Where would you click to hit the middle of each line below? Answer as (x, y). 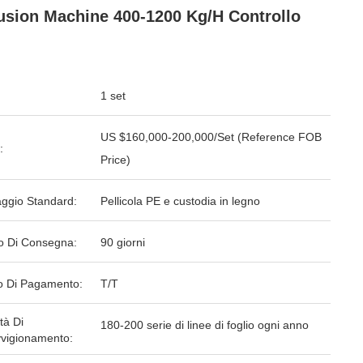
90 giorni (123, 242)
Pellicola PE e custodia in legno (180, 201)
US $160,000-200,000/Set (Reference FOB (211, 137)
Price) (115, 160)
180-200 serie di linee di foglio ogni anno (205, 325)
